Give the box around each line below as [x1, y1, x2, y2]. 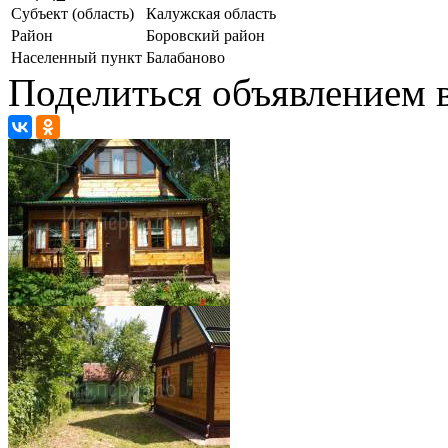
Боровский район [146, 26, 265, 44]
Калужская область [146, 4, 276, 22]
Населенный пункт [11, 48, 142, 66]
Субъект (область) [11, 4, 134, 22]
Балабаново [146, 48, 225, 66]
